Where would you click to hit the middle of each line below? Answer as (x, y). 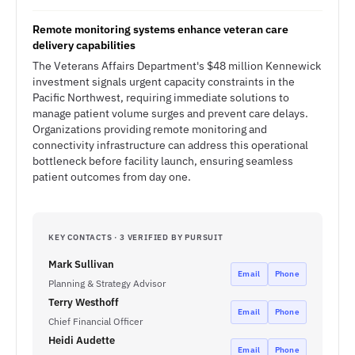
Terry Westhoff (84, 302)
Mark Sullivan (81, 264)
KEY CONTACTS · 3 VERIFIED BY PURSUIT (136, 237)
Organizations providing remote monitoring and (150, 129)
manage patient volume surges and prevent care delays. (170, 113)
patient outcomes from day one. (112, 177)
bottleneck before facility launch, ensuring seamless (163, 161)
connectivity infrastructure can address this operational (170, 145)
